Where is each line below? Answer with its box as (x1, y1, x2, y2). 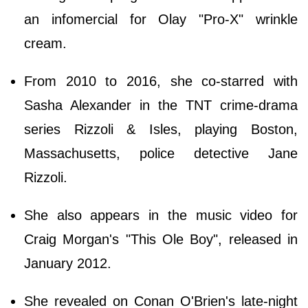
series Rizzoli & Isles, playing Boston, (24, 122, 298, 137)
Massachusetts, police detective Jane (24, 146, 298, 162)
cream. (24, 36, 67, 52)
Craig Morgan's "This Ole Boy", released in (24, 232, 298, 247)
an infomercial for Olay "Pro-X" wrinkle (24, 12, 298, 27)
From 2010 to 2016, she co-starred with (24, 74, 298, 89)
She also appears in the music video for (24, 208, 298, 223)
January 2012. (24, 256, 111, 272)
